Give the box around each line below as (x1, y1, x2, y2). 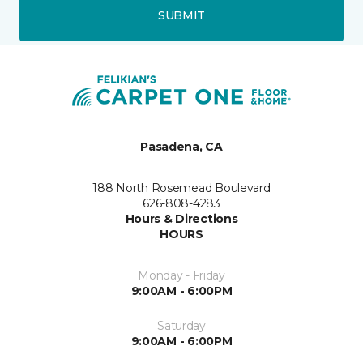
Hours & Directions (125, 211, 238, 226)
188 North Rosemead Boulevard (92, 181, 271, 195)
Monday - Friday (138, 268, 225, 283)
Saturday (157, 318, 206, 333)
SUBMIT (157, 7, 206, 23)
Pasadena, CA (140, 139, 223, 154)
